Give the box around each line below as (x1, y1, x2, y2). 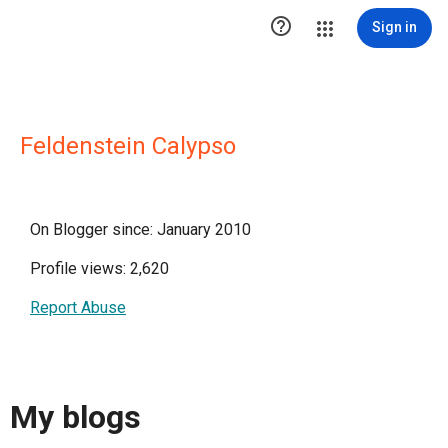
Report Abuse (30, 298, 126, 317)
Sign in (372, 19, 417, 35)
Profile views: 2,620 (30, 259, 169, 278)
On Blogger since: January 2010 (30, 220, 251, 239)
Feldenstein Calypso (20, 132, 236, 160)
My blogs (10, 398, 141, 437)
